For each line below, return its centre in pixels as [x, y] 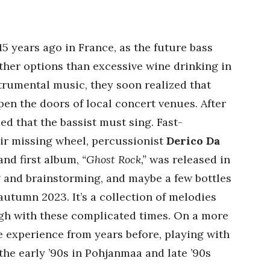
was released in [188, 159]
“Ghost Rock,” [114, 159]
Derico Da [193, 140]
